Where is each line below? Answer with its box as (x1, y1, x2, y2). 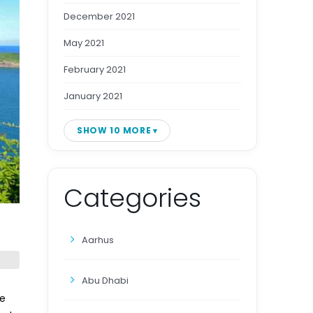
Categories (64, 180, 201, 216)
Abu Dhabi (82, 274, 129, 287)
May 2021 (64, 36, 104, 50)
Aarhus (82, 233, 114, 247)
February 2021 (64, 63, 126, 76)
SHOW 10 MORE (77, 124, 152, 136)
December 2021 (64, 10, 135, 23)
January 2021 (64, 89, 122, 103)
